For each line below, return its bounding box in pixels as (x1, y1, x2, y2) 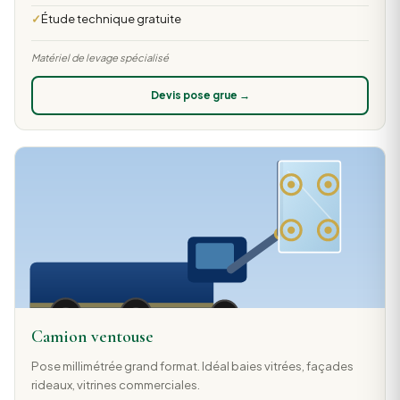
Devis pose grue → (150, 88, 250, 103)
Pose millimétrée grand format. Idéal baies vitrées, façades (30, 357, 354, 373)
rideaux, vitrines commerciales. (30, 376, 200, 392)
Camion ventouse (30, 326, 154, 347)
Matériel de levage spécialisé (30, 50, 169, 63)
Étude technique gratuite (40, 12, 181, 27)
